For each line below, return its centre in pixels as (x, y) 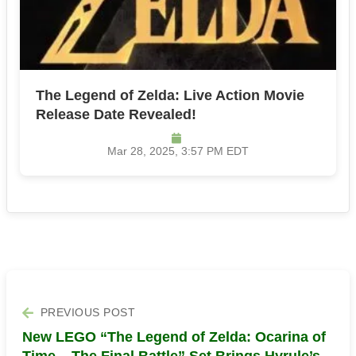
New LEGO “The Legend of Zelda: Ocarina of (174, 337)
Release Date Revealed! (116, 115)
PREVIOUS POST (87, 313)
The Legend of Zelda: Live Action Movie (170, 96)
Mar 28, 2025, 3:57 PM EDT (178, 152)
